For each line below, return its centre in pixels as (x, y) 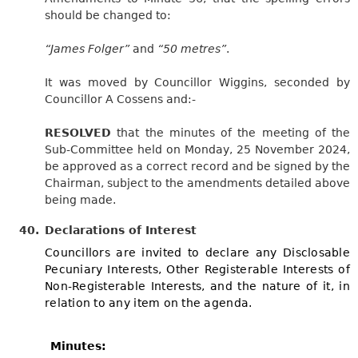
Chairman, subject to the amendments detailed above (197, 183)
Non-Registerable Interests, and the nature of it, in (197, 286)
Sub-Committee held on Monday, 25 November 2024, (197, 149)
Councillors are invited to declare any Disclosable (197, 252)
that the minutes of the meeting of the (231, 132)
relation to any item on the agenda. (149, 302)
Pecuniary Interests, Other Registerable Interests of (197, 269)
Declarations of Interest (121, 230)
